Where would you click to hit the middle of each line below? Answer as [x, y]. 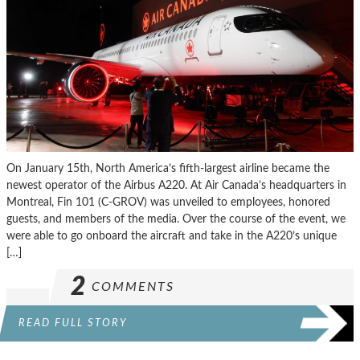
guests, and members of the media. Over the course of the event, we [176, 219]
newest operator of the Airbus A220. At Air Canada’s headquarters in [176, 186]
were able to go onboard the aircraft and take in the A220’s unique [172, 236]
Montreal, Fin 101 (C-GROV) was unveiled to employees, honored [168, 202]
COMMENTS [133, 287]
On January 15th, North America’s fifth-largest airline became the [168, 169]
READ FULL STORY [73, 323]
